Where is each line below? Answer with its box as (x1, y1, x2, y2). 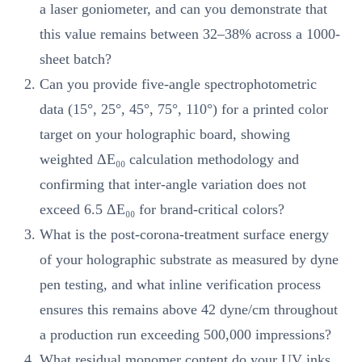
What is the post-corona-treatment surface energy (40, 226, 329, 243)
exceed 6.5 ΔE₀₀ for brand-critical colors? (40, 201, 284, 218)
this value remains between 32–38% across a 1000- (40, 26, 340, 43)
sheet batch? (40, 51, 112, 68)
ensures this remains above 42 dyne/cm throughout (40, 301, 338, 318)
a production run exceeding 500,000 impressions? (40, 326, 331, 343)
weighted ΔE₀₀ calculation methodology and (40, 151, 299, 168)
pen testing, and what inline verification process (40, 276, 321, 293)
